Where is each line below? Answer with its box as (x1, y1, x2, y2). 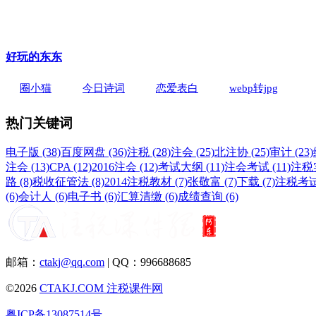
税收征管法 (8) (32, 176, 104, 188)
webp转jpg (229, 82, 278, 94)
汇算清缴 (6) (117, 190, 178, 203)
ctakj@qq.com (39, 256, 104, 269)
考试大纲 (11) (158, 161, 224, 174)
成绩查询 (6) (178, 190, 238, 203)
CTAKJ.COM (39, 282, 107, 295)
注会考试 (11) (224, 161, 291, 174)
